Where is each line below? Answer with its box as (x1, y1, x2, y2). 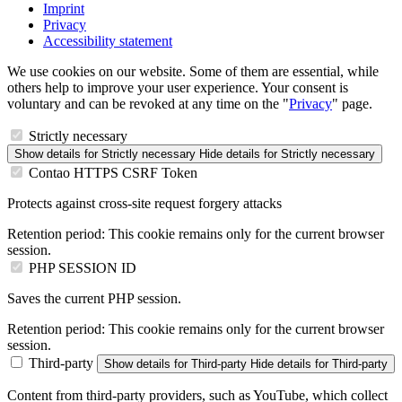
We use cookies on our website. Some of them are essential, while (7, 64, 379, 80)
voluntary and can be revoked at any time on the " (7, 96, 289, 112)
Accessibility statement (43, 33, 172, 49)
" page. (332, 96, 372, 112)
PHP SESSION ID (29, 260, 136, 276)
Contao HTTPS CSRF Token (29, 165, 197, 181)
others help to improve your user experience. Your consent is (7, 80, 348, 96)
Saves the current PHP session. (7, 291, 181, 307)
